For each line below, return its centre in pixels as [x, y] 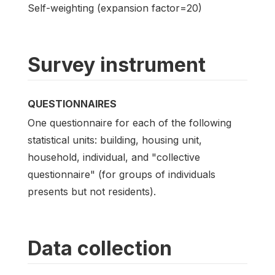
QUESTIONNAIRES [72, 104]
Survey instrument [117, 65]
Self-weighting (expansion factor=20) [115, 8]
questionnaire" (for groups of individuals [122, 174]
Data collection [100, 248]
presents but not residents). [92, 191]
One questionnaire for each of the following [130, 122]
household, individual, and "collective [114, 157]
